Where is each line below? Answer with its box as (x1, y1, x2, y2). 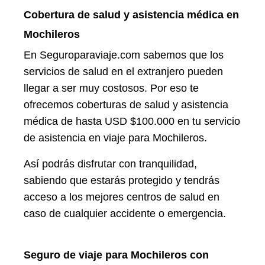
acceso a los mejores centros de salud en (24, 190, 219, 203)
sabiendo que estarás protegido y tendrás (24, 174, 219, 186)
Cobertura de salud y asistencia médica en (24, 8, 239, 21)
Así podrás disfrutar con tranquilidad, (24, 157, 197, 170)
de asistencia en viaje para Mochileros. (24, 131, 207, 144)
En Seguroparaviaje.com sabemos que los (24, 49, 224, 61)
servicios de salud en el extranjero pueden (24, 65, 223, 77)
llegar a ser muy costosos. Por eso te (24, 82, 199, 94)
